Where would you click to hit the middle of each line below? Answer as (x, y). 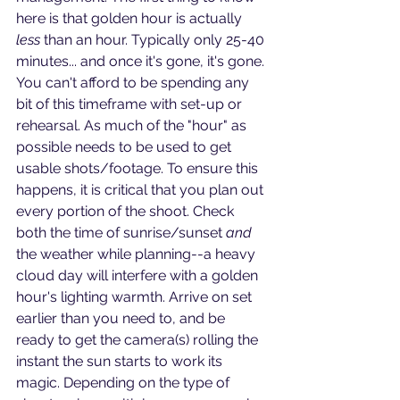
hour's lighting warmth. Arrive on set (136, 297)
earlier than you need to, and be (122, 319)
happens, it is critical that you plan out (142, 190)
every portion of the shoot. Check (127, 212)
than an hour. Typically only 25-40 (154, 40)
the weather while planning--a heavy (137, 254)
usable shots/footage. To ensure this (139, 169)
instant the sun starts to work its (121, 362)
